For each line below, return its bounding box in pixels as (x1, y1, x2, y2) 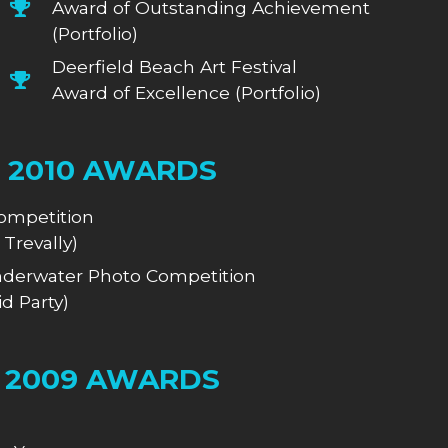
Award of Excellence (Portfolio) (52, 81, 322, 103)
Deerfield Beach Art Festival (52, 55, 298, 77)
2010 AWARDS (7, 152, 217, 187)
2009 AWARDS (4, 361, 220, 396)
